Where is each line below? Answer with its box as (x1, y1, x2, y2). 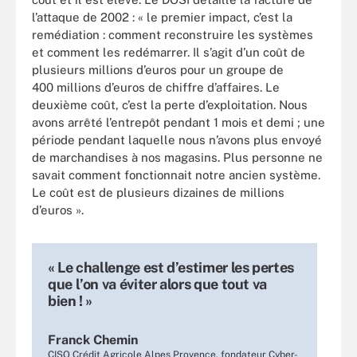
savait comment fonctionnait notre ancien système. (32, 167, 320, 182)
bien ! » (48, 292, 93, 309)
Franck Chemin (48, 331, 138, 347)
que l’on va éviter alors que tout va (48, 275, 268, 292)
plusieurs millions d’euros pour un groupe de (32, 62, 284, 76)
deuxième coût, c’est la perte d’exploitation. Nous (32, 97, 308, 112)
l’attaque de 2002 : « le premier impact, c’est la (32, 10, 292, 24)
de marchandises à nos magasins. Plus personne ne (32, 150, 323, 164)
